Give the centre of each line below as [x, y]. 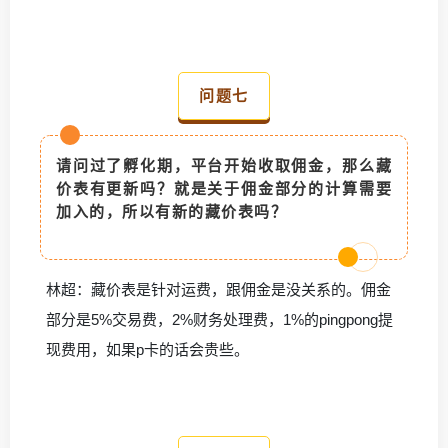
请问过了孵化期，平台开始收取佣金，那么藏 [224, 165]
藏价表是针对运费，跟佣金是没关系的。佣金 [241, 289]
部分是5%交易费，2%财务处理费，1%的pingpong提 [219, 319]
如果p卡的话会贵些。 [177, 349]
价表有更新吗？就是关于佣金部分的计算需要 [224, 188]
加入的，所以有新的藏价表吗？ [177, 211]
